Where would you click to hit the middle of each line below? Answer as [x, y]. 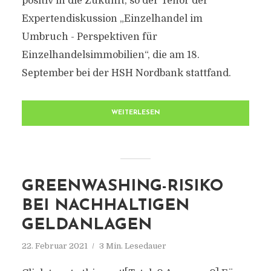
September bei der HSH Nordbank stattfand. [126, 73]
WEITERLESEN [135, 113]
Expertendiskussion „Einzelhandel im [112, 19]
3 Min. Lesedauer [132, 246]
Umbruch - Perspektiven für [89, 37]
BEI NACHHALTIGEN [105, 206]
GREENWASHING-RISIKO [122, 187]
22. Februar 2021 [54, 246]
